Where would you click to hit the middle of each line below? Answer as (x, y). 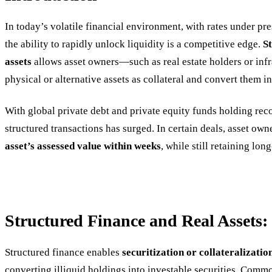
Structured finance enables (63, 252)
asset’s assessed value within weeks (83, 146)
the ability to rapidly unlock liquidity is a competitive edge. (134, 44)
